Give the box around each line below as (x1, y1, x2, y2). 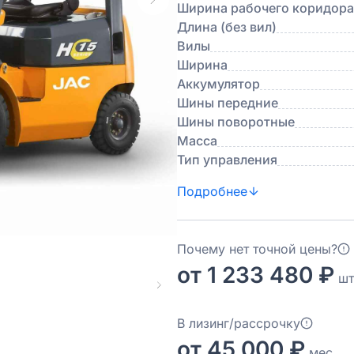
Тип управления (177, 152, 277, 168)
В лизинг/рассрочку (177, 315, 300, 331)
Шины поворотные (177, 114, 295, 130)
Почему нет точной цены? (177, 241, 337, 257)
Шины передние (177, 95, 278, 111)
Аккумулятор (177, 76, 260, 92)
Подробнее (177, 183, 247, 199)
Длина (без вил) (177, 19, 277, 35)
